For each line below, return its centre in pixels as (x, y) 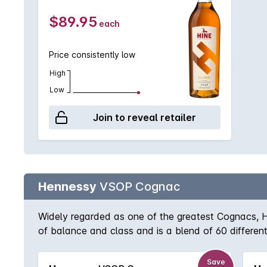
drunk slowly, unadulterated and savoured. (133, 245)
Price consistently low (92, 55)
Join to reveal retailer (144, 117)
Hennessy (67, 187)
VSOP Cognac (138, 187)
